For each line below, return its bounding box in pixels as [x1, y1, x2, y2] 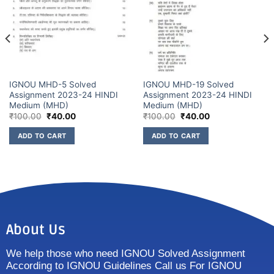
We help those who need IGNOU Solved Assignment [6, 247, 245, 259]
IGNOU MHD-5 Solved [9, 79, 96, 89]
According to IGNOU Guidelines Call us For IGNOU [6, 259, 242, 272]
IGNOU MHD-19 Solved [143, 79, 234, 89]
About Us [6, 221, 65, 239]
